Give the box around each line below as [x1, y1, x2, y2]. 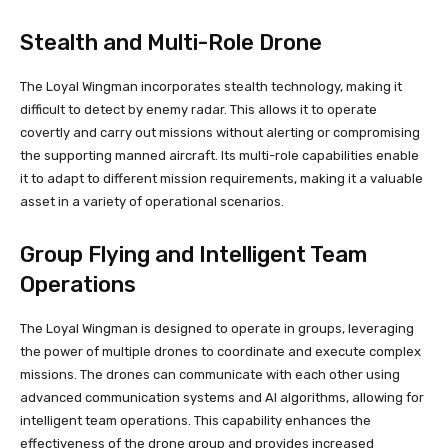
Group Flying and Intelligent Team [20, 240, 367, 268]
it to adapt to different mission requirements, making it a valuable [20, 170, 423, 186]
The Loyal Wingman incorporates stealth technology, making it [20, 78, 402, 94]
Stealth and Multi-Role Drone [20, 28, 322, 56]
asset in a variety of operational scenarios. [20, 193, 284, 209]
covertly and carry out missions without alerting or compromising [20, 124, 420, 140]
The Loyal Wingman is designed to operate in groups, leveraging [20, 320, 414, 336]
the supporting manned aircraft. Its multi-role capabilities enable [20, 147, 419, 163]
